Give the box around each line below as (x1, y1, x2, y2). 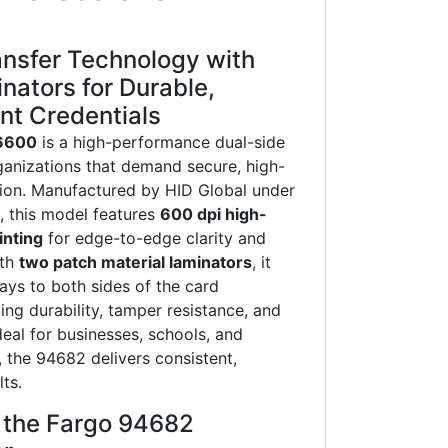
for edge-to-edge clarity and (43, 228, 266, 249)
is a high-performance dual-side (37, 132, 285, 153)
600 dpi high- (160, 204, 267, 225)
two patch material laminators (19, 252, 252, 273)
